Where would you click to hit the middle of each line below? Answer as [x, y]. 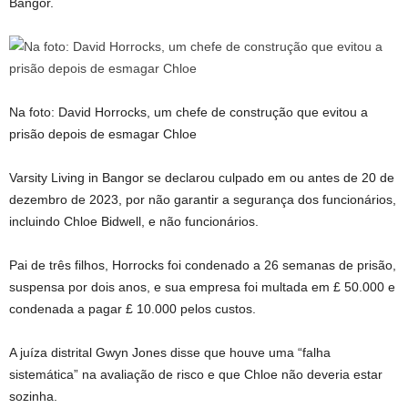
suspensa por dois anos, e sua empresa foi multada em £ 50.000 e [202, 287]
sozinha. [33, 396]
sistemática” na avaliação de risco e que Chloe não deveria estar [196, 374]
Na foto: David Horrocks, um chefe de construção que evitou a [189, 112]
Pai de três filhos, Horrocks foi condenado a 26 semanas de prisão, [203, 265]
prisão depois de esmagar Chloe [103, 134]
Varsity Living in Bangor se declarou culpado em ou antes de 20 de [202, 178]
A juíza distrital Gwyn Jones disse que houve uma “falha [170, 352]
